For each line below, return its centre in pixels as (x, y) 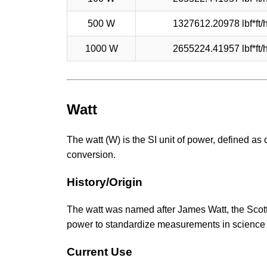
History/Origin (105, 182)
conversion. (91, 155)
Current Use (100, 252)
